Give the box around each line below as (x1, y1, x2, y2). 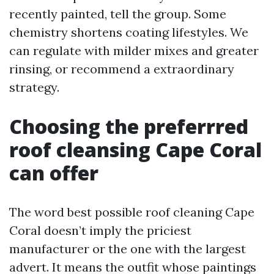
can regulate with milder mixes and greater (9, 43, 259, 58)
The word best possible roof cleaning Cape (9, 204, 254, 220)
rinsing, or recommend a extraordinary (9, 61, 234, 76)
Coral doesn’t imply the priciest (9, 223, 191, 238)
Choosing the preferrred (9, 113, 248, 139)
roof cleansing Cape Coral (9, 136, 262, 163)
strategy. (9, 80, 59, 95)
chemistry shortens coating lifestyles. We (9, 24, 248, 40)
